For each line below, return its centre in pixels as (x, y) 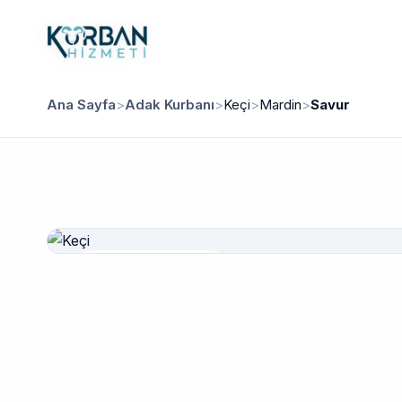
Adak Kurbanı (170, 105)
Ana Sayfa (81, 105)
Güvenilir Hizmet (157, 271)
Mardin (280, 105)
